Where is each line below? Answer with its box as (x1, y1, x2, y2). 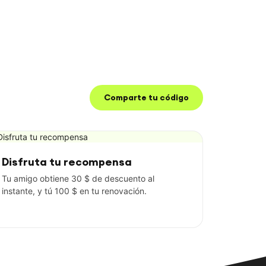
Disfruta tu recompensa (2, 155, 132, 169)
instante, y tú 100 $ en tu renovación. (2, 185, 147, 196)
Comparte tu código (104, 92, 189, 103)
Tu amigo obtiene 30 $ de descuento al (2, 173, 154, 183)
